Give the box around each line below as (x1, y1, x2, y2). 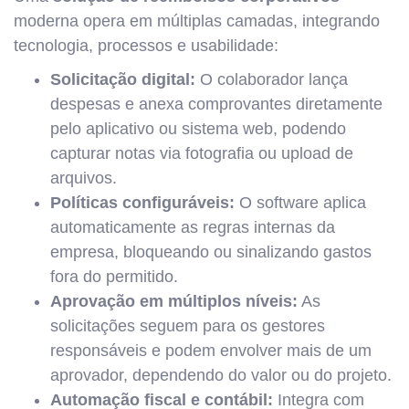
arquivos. (50, 169, 117, 187)
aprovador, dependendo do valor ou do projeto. (50, 366, 392, 384)
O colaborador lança (195, 70, 348, 89)
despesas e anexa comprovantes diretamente (50, 95, 383, 113)
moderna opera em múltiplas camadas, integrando (14, 12, 380, 30)
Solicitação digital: (50, 70, 195, 89)
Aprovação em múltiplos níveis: (50, 292, 298, 310)
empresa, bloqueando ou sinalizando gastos (50, 243, 372, 261)
